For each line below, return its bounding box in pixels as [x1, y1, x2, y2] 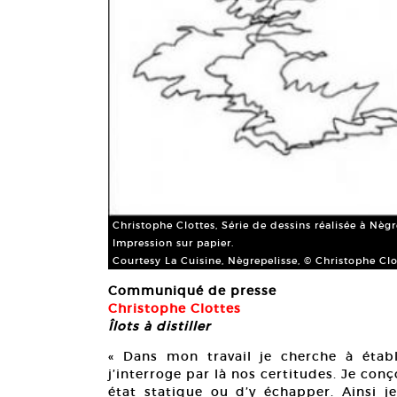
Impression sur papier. [113, 237, 234, 250]
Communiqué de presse [108, 283, 276, 299]
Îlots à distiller [108, 318, 211, 334]
